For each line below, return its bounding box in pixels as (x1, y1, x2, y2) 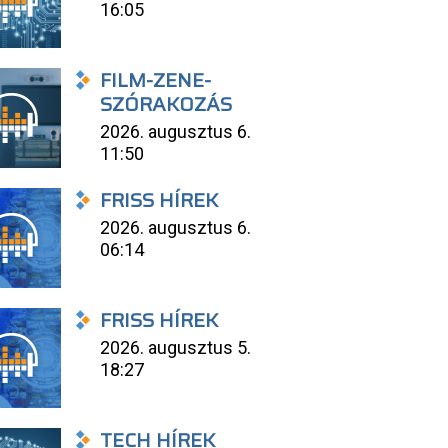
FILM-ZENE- (100, 64, 212, 96)
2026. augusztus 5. (100, 337, 252, 358)
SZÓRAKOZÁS (100, 88, 233, 120)
